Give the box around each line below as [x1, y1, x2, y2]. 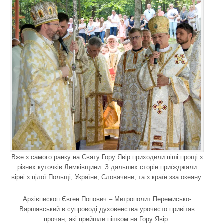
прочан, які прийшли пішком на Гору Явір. [44, 215, 170, 223]
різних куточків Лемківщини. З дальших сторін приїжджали [17, 163, 197, 171]
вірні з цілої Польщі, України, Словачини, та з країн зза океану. [11, 173, 203, 181]
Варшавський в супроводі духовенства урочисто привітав [19, 205, 195, 213]
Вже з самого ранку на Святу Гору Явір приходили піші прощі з [11, 153, 203, 161]
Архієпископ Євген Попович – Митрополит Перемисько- [22, 195, 191, 203]
